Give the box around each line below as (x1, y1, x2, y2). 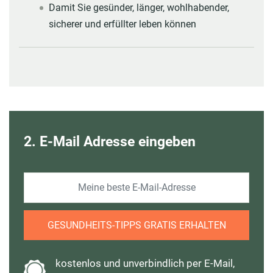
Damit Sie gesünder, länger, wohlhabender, (48, 1, 229, 13)
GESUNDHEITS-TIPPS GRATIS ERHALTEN (47, 219, 226, 231)
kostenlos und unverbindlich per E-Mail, (55, 257, 235, 269)
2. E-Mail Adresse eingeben (24, 132, 196, 150)
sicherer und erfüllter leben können (48, 18, 196, 30)
